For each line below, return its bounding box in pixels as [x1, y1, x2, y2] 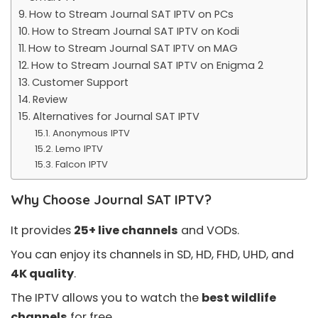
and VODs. [178, 221, 239, 238]
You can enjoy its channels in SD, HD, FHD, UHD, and [11, 246, 294, 263]
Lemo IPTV [55, 142, 103, 156]
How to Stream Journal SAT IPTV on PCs [28, 7, 234, 22]
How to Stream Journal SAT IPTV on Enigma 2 [31, 58, 263, 73]
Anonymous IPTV [52, 126, 130, 141]
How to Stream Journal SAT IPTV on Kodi [31, 24, 239, 39]
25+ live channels [74, 221, 178, 238]
